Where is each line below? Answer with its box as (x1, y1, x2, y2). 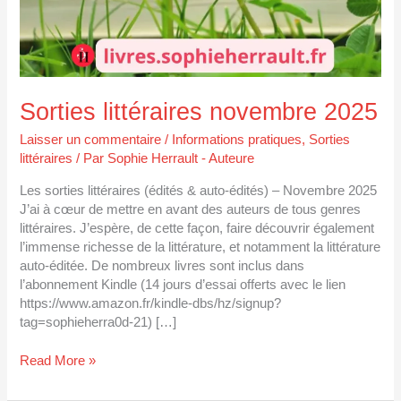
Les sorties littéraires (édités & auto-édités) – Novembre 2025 (20, 183, 378, 198)
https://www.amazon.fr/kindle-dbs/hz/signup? (20, 295, 282, 311)
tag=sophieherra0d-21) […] (20, 314, 177, 329)
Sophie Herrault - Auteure (107, 151, 255, 166)
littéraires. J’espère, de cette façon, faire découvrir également (20, 220, 375, 235)
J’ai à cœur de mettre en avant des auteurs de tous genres (20, 201, 362, 217)
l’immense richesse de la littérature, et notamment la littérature (20, 239, 381, 254)
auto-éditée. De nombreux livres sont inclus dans (20, 258, 305, 273)
